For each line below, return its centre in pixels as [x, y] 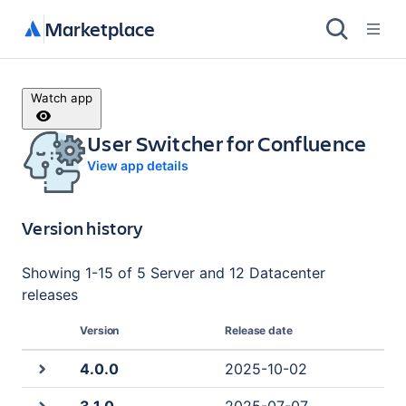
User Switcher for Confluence [227, 143]
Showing [53, 273]
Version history [82, 228]
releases [50, 295]
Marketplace [100, 29]
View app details [138, 165]
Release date [259, 330]
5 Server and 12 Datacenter [231, 273]
